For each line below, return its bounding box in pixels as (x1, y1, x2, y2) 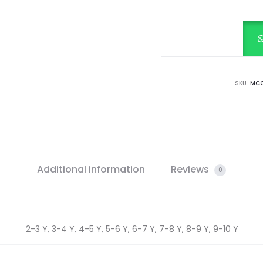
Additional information (37, 163, 145, 176)
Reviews (171, 163, 211, 176)
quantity (207, 56, 242, 68)
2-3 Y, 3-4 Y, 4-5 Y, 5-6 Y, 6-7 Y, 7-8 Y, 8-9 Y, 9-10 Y (26, 223, 238, 235)
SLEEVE (207, 6, 233, 18)
